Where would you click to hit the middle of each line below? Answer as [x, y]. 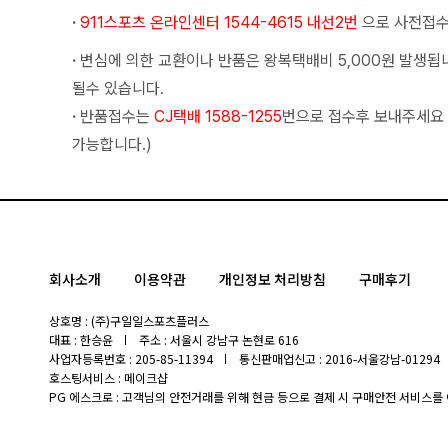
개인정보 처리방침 [272, 279]
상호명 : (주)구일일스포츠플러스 [128, 321]
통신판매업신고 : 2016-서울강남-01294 [339, 359]
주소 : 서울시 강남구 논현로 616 [218, 340]
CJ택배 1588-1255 [216, 117]
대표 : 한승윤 [80, 340]
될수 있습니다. [118, 89]
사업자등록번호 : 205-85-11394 [130, 359]
